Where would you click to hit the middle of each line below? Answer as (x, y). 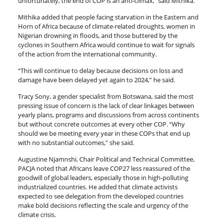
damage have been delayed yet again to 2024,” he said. (96, 80)
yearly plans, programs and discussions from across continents (108, 115)
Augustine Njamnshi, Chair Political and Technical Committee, (106, 159)
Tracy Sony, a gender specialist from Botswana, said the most (106, 96)
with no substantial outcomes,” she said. (76, 142)
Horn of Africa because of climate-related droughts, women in (106, 26)
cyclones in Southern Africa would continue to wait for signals (106, 45)
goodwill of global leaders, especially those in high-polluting (103, 177)
